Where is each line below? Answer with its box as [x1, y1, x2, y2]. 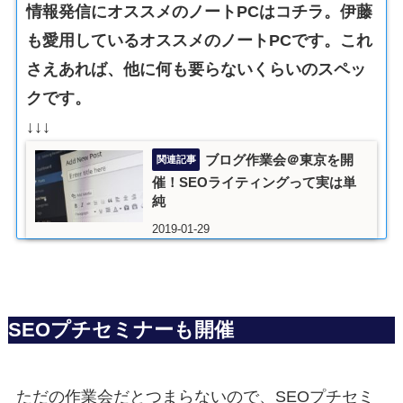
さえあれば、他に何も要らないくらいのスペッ [25, 59, 366, 78]
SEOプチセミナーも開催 [7, 319, 234, 342]
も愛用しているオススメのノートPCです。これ [25, 31, 372, 49]
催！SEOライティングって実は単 [151, 175, 356, 191]
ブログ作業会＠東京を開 [204, 152, 354, 168]
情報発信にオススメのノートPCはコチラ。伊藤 [25, 2, 372, 21]
